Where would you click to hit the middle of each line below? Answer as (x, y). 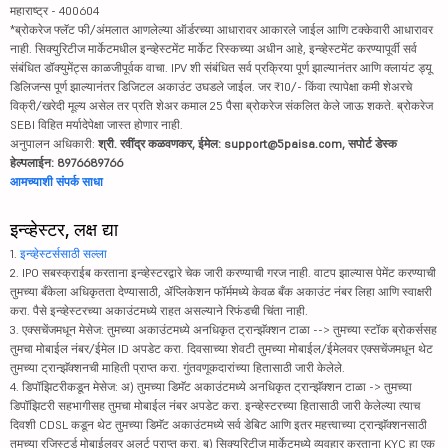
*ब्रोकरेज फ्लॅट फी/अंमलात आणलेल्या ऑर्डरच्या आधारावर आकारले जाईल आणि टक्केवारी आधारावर (221, 30)
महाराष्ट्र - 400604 (54, 11)
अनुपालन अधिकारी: (54, 144)
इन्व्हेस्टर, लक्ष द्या (64, 230)
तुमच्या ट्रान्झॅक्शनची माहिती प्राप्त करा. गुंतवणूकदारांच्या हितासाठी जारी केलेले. (177, 368)
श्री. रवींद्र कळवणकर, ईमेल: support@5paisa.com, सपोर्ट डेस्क (247, 144)
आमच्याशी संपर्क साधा (56, 182)
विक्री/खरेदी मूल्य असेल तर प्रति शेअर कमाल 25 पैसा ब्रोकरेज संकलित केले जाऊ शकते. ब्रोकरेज (221, 106)
